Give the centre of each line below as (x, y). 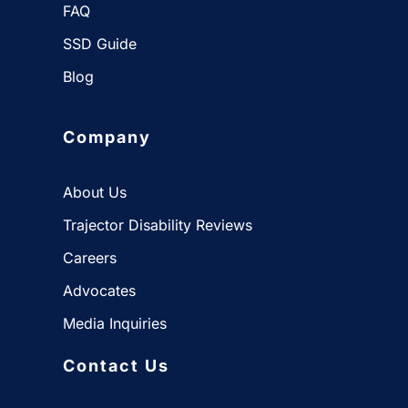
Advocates (99, 290)
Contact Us (116, 365)
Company (107, 138)
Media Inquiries (115, 323)
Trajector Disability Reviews (158, 224)
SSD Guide (100, 44)
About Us (95, 192)
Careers (90, 257)
